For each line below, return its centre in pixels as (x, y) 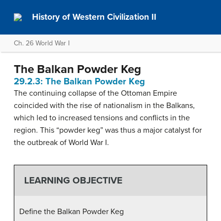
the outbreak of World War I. (61, 143)
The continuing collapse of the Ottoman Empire (95, 93)
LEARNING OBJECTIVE (73, 181)
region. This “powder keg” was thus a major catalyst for (108, 130)
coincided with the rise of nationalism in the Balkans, (104, 106)
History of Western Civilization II (94, 17)
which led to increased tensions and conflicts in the (102, 118)
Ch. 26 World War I (42, 43)
